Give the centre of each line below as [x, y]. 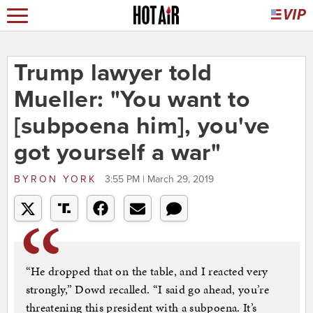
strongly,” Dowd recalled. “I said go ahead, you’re [147, 290]
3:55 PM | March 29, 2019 [159, 180]
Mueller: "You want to [132, 100]
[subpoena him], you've [142, 126]
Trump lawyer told [113, 73]
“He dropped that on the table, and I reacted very [147, 271]
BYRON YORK [57, 180]
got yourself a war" [117, 153]
